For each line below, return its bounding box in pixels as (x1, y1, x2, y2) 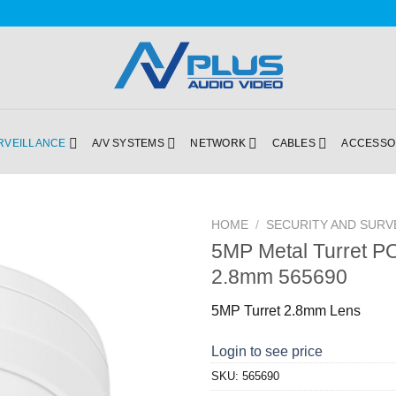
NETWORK (190, 136, 247, 149)
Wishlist (123, 278, 171, 293)
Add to (131, 263, 171, 278)
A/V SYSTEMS (92, 136, 164, 149)
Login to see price (211, 344, 323, 360)
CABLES (271, 136, 316, 149)
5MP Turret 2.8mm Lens (211, 303, 361, 319)
